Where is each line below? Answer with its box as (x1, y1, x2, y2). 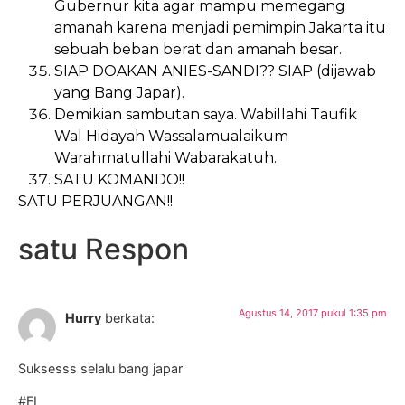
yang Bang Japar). (54, 83, 184, 101)
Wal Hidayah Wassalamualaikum (54, 127, 288, 145)
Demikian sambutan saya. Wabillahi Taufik (54, 105, 357, 123)
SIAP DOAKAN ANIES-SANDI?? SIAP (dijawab (54, 61, 376, 80)
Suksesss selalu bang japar (18, 361, 183, 377)
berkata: (105, 310, 155, 326)
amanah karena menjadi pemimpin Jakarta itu (54, 18, 386, 36)
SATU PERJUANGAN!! (18, 192, 173, 210)
